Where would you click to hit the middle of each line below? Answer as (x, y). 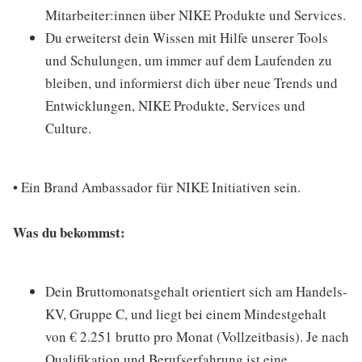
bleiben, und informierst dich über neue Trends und (192, 83)
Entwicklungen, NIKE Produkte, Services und (175, 105)
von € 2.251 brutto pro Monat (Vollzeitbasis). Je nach (197, 337)
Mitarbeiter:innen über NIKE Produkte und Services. (196, 15)
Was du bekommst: (69, 232)
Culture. (68, 128)
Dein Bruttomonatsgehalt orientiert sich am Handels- (196, 291)
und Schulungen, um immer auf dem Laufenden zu (189, 60)
